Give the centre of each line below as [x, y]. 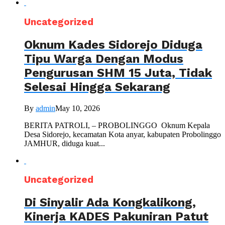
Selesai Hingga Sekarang [97, 87]
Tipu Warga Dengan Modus [104, 59]
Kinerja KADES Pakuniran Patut [116, 217]
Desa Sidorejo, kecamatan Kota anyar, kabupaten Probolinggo [123, 134]
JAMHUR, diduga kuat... [65, 143]
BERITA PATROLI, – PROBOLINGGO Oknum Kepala [117, 125]
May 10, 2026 [78, 108]
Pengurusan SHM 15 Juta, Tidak [118, 73]
